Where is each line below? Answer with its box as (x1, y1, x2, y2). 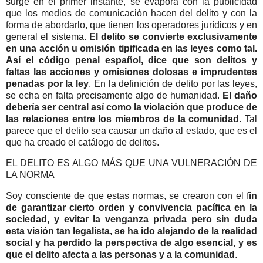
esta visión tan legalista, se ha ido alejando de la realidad (6, 226, 257, 237)
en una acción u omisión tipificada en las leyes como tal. (6, 43, 257, 53)
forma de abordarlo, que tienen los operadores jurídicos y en (6, 19, 257, 30)
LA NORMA (6, 170, 55, 180)
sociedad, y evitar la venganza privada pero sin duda (6, 214, 257, 225)
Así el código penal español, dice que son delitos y (6, 55, 257, 65)
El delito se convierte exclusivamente (86, 31, 258, 42)
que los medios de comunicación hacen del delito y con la (6, 8, 257, 18)
